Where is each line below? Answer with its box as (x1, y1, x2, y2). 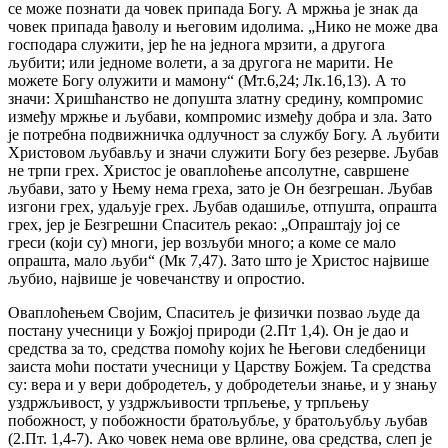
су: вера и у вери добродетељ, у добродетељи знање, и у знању (8, 376, 437, 394)
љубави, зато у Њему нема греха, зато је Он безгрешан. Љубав (8, 180, 433, 198)
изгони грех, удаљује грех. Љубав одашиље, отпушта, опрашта (8, 198, 437, 216)
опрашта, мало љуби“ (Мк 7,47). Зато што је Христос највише (8, 252, 429, 270)
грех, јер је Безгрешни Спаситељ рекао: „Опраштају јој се (8, 216, 400, 234)
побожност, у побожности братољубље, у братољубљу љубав (8, 412, 428, 430)
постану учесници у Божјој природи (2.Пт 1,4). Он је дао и (8, 322, 409, 340)
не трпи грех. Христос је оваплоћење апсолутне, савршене (8, 162, 409, 180)
